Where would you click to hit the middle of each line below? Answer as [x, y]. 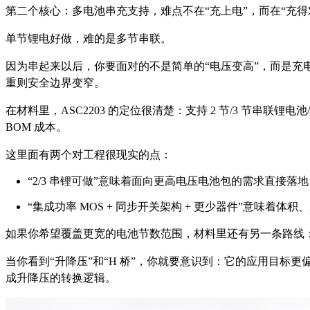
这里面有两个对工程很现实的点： [89, 155]
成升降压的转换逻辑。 [61, 278]
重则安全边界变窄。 [55, 83]
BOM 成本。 [36, 127]
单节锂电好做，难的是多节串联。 [89, 39]
